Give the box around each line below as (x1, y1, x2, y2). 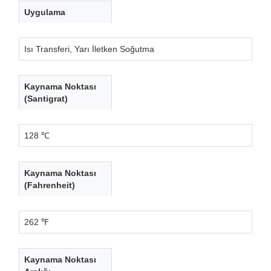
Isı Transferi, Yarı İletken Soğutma (24, 44, 154, 54)
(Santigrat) (24, 93, 68, 103)
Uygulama (24, 7, 65, 17)
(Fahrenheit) (24, 180, 75, 190)
